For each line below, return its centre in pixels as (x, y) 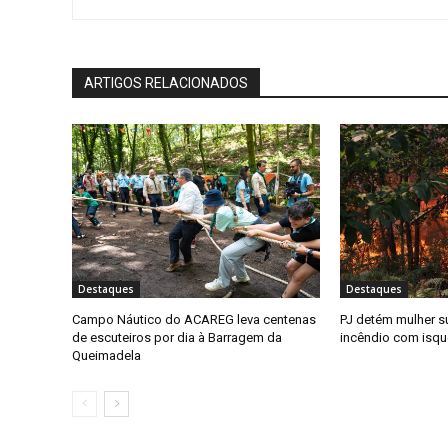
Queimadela (106, 355)
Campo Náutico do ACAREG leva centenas (194, 319)
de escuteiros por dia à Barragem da (177, 337)
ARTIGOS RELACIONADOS (166, 83)
